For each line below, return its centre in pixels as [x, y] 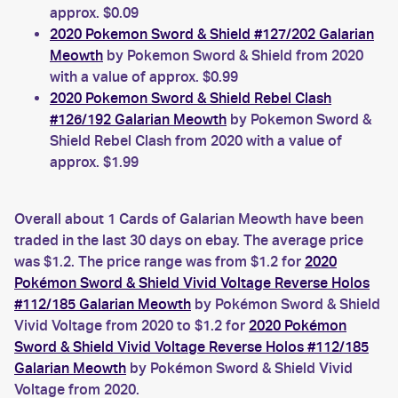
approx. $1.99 [94, 162]
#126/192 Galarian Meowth [138, 119]
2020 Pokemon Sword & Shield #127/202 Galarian [212, 34]
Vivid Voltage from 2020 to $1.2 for [131, 326]
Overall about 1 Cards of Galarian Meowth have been [189, 219]
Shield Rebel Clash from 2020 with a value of [196, 141]
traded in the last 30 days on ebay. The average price [189, 240]
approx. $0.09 [94, 13]
